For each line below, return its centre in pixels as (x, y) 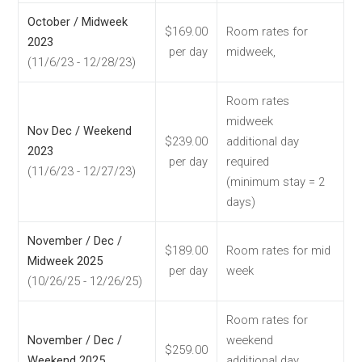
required (248, 162)
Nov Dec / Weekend (80, 131)
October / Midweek (78, 22)
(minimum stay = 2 (276, 182)
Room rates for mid (278, 251)
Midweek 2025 (65, 261)
